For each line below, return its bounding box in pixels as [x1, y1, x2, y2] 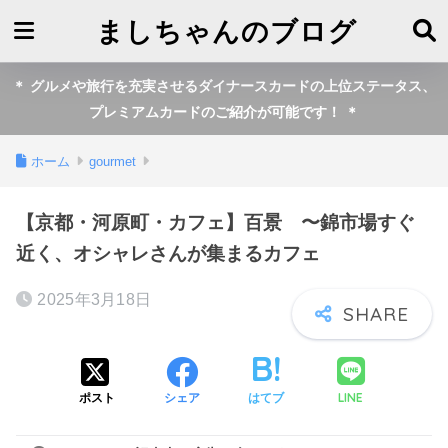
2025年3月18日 [37, 291, 152, 308]
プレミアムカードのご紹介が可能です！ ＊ [89, 104, 359, 120]
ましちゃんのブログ [96, 14, 357, 48]
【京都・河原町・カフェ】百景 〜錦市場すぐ [16, 211, 415, 233]
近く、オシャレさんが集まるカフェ [16, 242, 320, 264]
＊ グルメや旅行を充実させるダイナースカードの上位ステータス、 [12, 78, 436, 94]
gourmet [89, 155, 136, 169]
